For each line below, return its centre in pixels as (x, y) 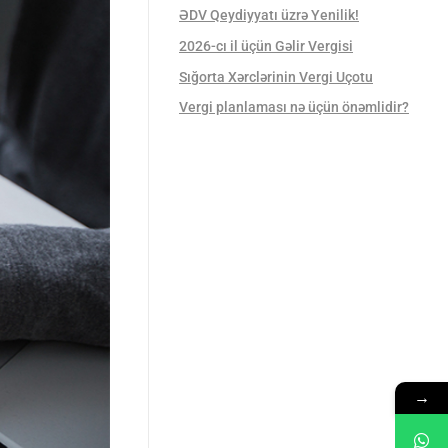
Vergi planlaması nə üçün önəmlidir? (294, 107)
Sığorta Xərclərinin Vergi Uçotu (276, 76)
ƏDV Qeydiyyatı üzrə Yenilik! (269, 15)
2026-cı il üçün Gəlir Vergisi (266, 45)
